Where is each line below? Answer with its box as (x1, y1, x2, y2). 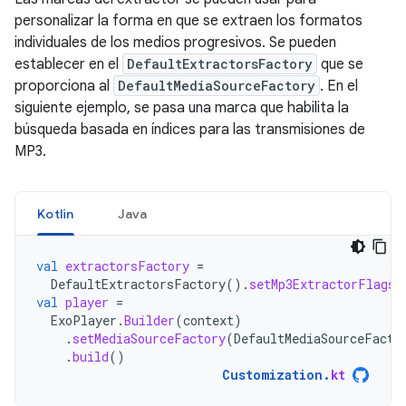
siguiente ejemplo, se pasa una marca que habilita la (14, 99, 349, 117)
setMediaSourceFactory (72, 330, 226, 347)
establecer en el (14, 55, 122, 73)
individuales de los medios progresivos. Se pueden (14, 34, 336, 52)
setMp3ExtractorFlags (249, 275, 395, 293)
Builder (124, 312, 175, 329)
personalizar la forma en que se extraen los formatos (14, 12, 362, 30)
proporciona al (14, 77, 113, 95)
